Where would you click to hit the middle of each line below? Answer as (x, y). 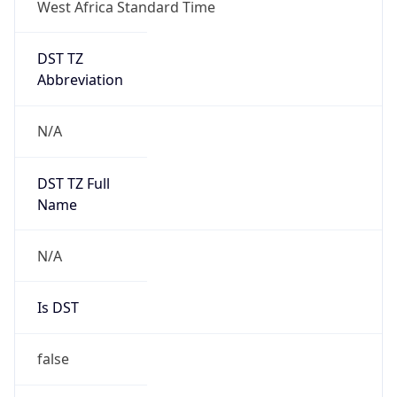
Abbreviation (80, 80)
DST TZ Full (73, 183)
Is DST (58, 308)
